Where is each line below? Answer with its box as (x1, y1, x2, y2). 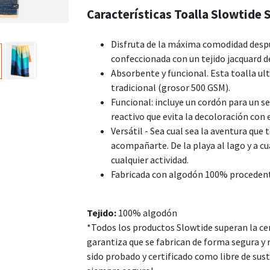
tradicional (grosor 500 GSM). (111, 81, 230, 93)
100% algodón (116, 206, 177, 219)
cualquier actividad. (111, 153, 189, 166)
